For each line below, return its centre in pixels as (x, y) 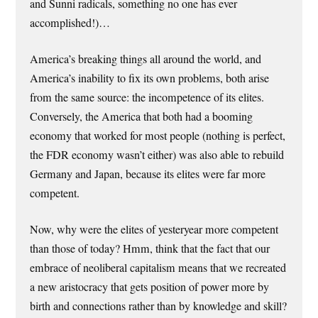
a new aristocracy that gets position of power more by (150, 287)
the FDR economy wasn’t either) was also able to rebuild (157, 154)
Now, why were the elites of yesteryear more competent (154, 230)
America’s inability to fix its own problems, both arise (150, 78)
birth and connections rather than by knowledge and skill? (159, 306)
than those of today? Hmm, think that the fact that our (150, 249)
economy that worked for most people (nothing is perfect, (158, 135)
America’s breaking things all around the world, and (146, 59)
